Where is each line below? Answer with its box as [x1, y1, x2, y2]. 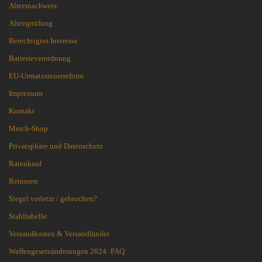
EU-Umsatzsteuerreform [9, 71, 84, 81]
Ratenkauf [9, 159, 42, 168]
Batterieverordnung [9, 54, 71, 63]
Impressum [9, 89, 43, 98]
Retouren [9, 177, 38, 186]
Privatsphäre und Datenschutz [9, 142, 103, 151]
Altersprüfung [9, 19, 53, 28]
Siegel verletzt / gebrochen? [9, 194, 97, 204]
